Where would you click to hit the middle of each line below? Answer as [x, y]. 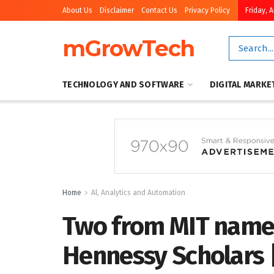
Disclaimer [117, 10]
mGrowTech [129, 48]
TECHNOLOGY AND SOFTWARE [124, 85]
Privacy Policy [207, 10]
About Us [77, 10]
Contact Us [159, 10]
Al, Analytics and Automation [138, 193]
